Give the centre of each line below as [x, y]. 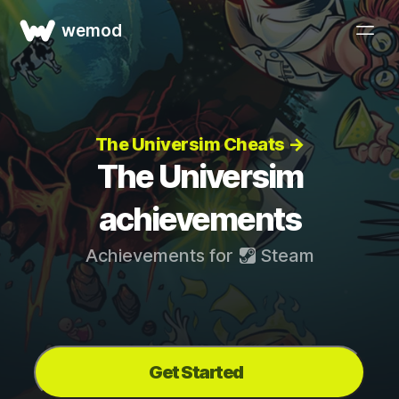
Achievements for [161, 256]
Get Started [196, 372]
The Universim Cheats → [199, 144]
